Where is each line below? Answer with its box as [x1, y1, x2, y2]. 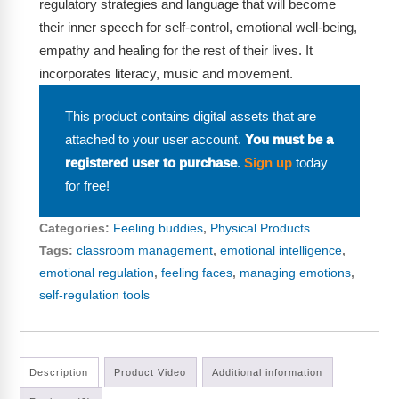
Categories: [38, 221, 113, 236]
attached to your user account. [64, 133, 245, 148]
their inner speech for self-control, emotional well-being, [38, 20, 357, 36]
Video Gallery [13, 39, 93, 55]
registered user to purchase [64, 156, 237, 171]
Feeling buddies [112, 221, 203, 236]
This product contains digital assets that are [64, 110, 316, 125]
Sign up [243, 156, 292, 171]
